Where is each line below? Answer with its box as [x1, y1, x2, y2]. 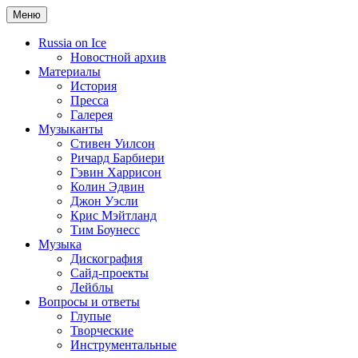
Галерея [70, 108, 113, 121]
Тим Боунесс [70, 223, 140, 237]
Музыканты [38, 122, 103, 136]
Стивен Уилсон [70, 137, 155, 150]
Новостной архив [70, 50, 166, 64]
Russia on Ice [38, 36, 106, 50]
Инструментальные [70, 338, 177, 352]
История [70, 79, 117, 93]
